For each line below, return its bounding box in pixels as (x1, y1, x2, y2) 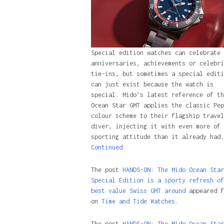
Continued (90, 143, 122, 151)
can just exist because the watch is (90, 80, 213, 88)
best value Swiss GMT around (90, 186, 185, 194)
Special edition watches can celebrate (90, 48, 220, 56)
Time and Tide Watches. (101, 197, 178, 205)
